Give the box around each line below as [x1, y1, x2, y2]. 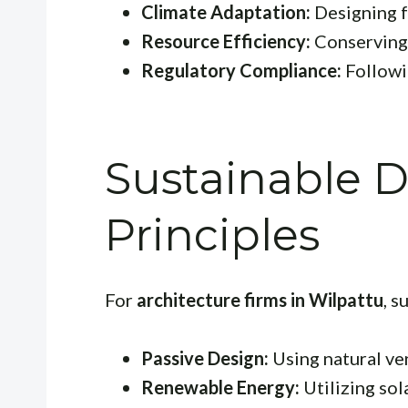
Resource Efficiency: [141, 29, 311, 52]
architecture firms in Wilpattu [137, 288, 383, 311]
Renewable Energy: [141, 375, 300, 398]
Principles [105, 208, 320, 261]
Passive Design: [141, 346, 269, 369]
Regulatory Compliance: [141, 58, 342, 81]
